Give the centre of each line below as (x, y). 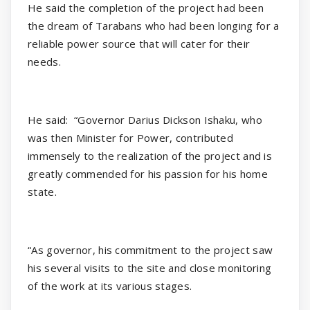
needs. (44, 62)
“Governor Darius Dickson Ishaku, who (168, 120)
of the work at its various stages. (110, 286)
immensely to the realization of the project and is (150, 156)
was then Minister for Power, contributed (131, 138)
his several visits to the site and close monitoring (150, 268)
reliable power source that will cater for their (139, 44)
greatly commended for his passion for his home (148, 174)
